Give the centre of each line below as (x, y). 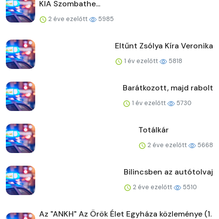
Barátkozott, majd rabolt (168, 88)
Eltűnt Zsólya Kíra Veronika (164, 46)
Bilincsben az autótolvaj (168, 172)
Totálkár (153, 130)
